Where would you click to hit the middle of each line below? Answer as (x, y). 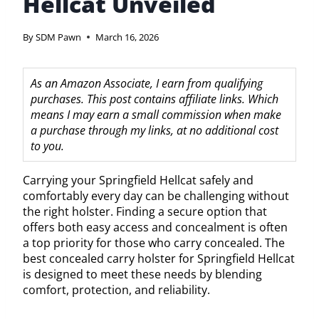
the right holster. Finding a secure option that (145, 211)
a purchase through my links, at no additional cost (155, 130)
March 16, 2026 (127, 37)
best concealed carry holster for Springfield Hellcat (159, 258)
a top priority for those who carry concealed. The (154, 242)
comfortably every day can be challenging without (156, 195)
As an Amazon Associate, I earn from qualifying (147, 83)
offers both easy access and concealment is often (155, 227)
